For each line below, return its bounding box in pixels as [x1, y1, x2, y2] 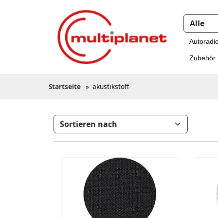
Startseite [49, 82, 81, 91]
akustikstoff [92, 82, 129, 91]
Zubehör [189, 54, 216, 62]
